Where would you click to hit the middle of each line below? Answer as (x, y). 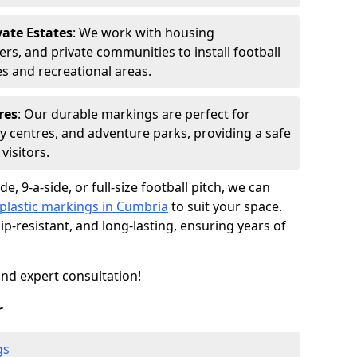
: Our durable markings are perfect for (134, 114)
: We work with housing (143, 33)
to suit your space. (225, 206)
